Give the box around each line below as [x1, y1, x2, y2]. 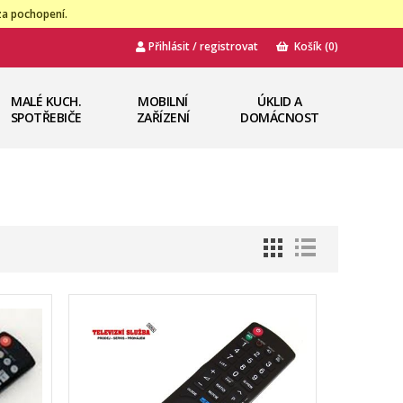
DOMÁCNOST [240, 109, 319, 126]
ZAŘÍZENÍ [136, 109, 190, 126]
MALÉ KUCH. [11, 93, 81, 110]
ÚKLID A [257, 93, 302, 110]
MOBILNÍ [138, 93, 188, 110]
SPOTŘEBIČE [10, 109, 82, 126]
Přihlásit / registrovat [146, 39, 258, 54]
